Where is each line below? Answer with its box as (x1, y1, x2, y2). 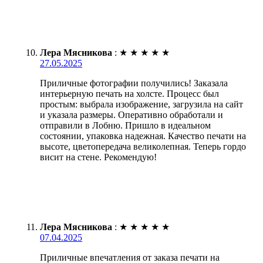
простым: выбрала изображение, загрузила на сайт (40, 99, 243, 110)
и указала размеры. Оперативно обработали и (40, 110, 223, 120)
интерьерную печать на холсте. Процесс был (40, 89, 219, 99)
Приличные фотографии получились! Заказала (40, 78, 228, 89)
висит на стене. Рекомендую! (40, 152, 157, 163)
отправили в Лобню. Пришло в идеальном (40, 120, 211, 131)
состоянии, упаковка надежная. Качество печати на (40, 131, 246, 141)
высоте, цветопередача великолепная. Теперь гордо (40, 141, 246, 152)
